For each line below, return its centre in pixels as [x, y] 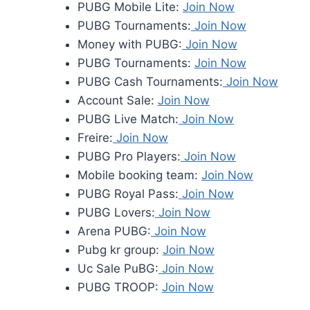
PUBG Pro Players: [129, 157]
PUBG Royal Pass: [128, 194]
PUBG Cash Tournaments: [150, 82]
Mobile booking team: [139, 175]
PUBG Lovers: [116, 213]
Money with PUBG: [130, 45]
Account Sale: [118, 101]
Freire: [95, 138]
